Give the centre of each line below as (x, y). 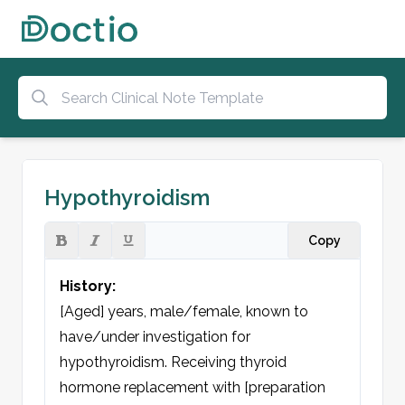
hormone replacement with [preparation (193, 387)
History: (88, 286)
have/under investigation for (155, 337)
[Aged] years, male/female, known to (184, 311)
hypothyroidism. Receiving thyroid (173, 362)
